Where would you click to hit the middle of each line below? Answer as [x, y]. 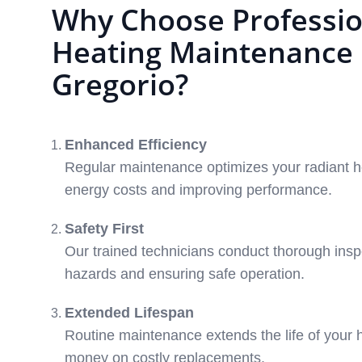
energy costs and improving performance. [198, 190]
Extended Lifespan [129, 313]
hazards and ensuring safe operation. [185, 274]
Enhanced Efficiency [136, 145]
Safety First [104, 229]
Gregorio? [120, 84]
